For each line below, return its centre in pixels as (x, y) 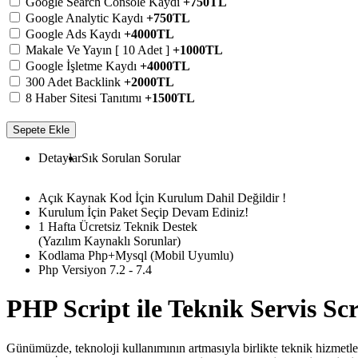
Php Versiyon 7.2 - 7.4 (95, 269)
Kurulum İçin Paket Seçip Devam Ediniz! (143, 212)
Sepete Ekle (41, 129)
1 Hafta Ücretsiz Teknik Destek (118, 226)
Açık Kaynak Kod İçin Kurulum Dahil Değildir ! (162, 197)
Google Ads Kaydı (75, 34)
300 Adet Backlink (75, 82)
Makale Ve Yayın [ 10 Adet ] (99, 50)
